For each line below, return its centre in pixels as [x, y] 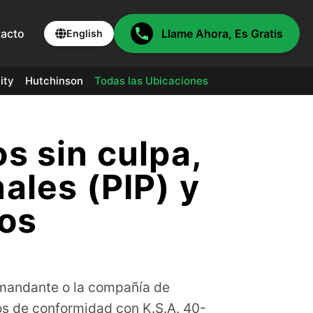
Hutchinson [54, 81]
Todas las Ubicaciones [151, 81]
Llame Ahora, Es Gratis [222, 33]
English [85, 33]
